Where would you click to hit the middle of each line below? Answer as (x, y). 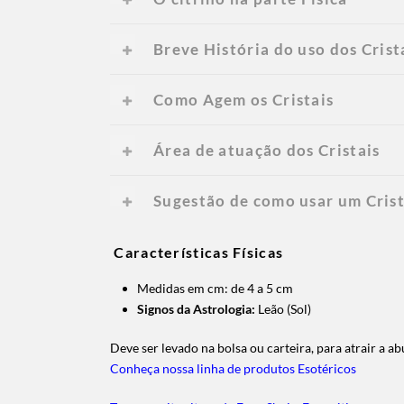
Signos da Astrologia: (196, 308)
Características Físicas (199, 252)
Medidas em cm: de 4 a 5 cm (215, 288)
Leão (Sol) (283, 308)
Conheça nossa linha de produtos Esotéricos (233, 368)
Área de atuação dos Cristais (267, 150)
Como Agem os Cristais (244, 99)
